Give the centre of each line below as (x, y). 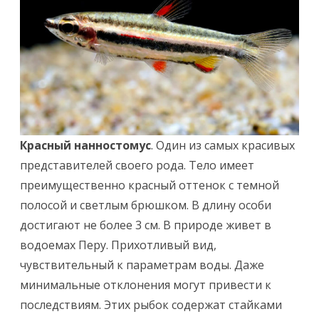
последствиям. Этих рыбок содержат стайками (151, 304)
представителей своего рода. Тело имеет (137, 165)
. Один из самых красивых (223, 145)
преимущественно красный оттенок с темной (150, 185)
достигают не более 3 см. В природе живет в (146, 225)
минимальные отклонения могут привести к (146, 284)
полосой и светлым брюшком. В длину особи (146, 205)
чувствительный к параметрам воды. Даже (142, 265)
